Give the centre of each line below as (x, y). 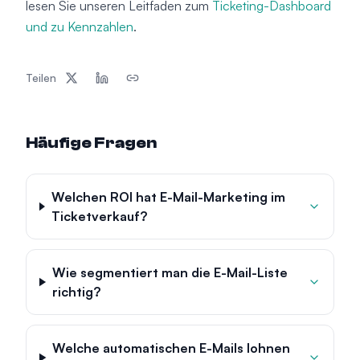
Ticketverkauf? (99, 216)
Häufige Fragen (91, 143)
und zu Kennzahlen (80, 27)
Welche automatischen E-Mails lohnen (172, 348)
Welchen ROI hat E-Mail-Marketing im (168, 197)
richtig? (76, 292)
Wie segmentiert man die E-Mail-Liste (170, 272)
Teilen (41, 78)
